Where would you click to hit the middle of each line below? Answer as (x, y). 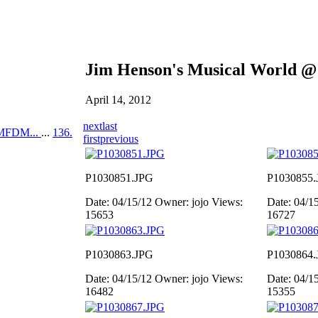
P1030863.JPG (119, 254)
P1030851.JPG (119, 178)
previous (119, 139)
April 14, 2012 (118, 99)
